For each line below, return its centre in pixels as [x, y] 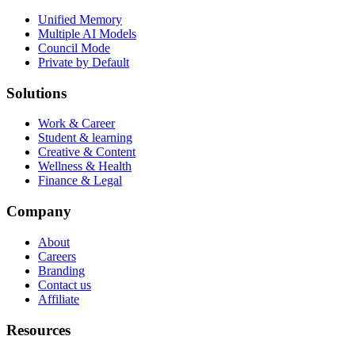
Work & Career [76, 124]
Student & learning [85, 138]
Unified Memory [80, 19]
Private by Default [84, 62]
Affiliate [59, 299]
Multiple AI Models [87, 33]
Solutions [36, 93]
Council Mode [74, 48]
